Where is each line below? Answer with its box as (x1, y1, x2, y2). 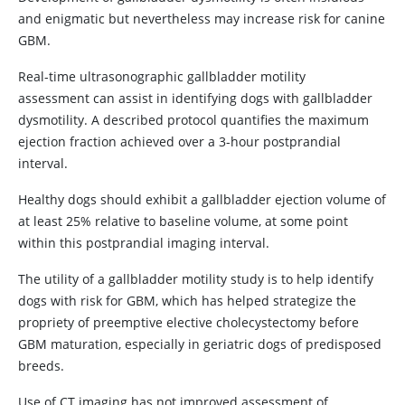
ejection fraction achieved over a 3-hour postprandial (18, 133, 341, 150)
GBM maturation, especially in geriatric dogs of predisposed (18, 335, 381, 353)
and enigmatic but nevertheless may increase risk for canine (18, 10, 385, 27)
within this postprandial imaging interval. (18, 234, 269, 251)
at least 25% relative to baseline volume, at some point (18, 212, 348, 230)
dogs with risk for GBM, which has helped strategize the (18, 292, 356, 309)
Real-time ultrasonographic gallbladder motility (18, 68, 306, 85)
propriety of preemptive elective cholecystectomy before (18, 314, 359, 331)
